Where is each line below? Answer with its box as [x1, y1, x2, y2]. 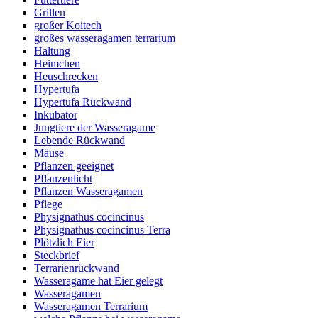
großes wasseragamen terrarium [34, 31, 175, 44]
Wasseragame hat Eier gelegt [34, 274, 163, 287]
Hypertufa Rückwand [34, 95, 131, 108]
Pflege [34, 197, 62, 210]
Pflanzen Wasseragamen [34, 185, 143, 197]
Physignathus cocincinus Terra [34, 223, 170, 236]
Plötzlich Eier [34, 236, 94, 248]
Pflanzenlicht [34, 172, 92, 185]
